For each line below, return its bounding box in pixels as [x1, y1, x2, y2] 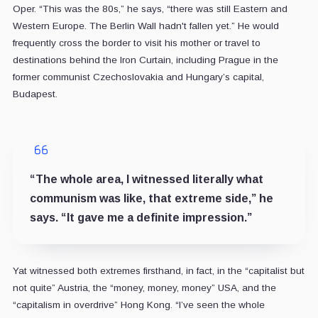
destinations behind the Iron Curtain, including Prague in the [12, 55, 278, 66]
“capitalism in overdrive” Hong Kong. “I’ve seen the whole [12, 300, 265, 311]
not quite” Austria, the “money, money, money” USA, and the [12, 283, 276, 294]
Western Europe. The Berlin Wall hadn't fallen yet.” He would [12, 21, 279, 32]
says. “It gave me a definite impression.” [29, 212, 252, 224]
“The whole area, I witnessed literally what [29, 173, 263, 186]
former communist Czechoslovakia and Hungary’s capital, [12, 72, 264, 83]
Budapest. [12, 89, 57, 100]
